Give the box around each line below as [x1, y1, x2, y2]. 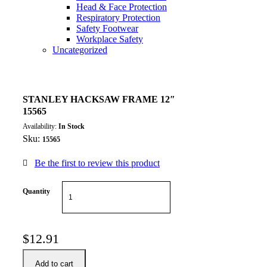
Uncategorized [52, 45, 107, 55]
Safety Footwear [76, 23, 138, 34]
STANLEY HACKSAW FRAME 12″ [23, 94, 175, 105]
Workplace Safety [76, 34, 143, 45]
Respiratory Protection [76, 13, 160, 23]
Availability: [23, 122, 58, 131]
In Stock [58, 122, 85, 131]
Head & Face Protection [76, 2, 167, 13]
